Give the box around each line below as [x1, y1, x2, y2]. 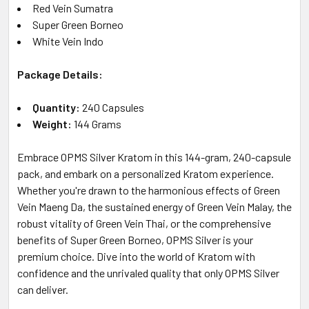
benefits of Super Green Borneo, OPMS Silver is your [17, 233, 253, 247]
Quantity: [32, 101, 80, 114]
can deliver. [17, 283, 68, 297]
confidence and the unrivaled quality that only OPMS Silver [17, 266, 279, 280]
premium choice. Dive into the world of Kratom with [17, 250, 255, 263]
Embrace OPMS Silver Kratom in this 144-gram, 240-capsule [17, 150, 291, 164]
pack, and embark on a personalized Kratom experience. [17, 167, 274, 181]
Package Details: [17, 68, 103, 81]
